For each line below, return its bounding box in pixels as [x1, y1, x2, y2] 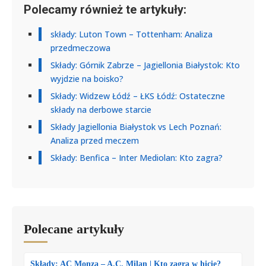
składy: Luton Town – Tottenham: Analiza [50, 28, 213, 40]
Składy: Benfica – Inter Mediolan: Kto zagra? [50, 152, 223, 164]
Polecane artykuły [24, 221, 124, 237]
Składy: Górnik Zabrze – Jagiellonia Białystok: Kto [50, 59, 240, 71]
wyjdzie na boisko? [50, 73, 123, 85]
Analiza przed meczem [50, 135, 139, 147]
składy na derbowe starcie [50, 104, 151, 116]
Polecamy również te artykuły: [24, 2, 186, 17]
